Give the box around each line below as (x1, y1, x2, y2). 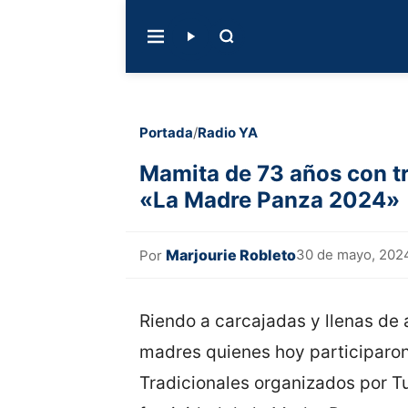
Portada (139, 124, 193, 141)
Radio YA (198, 124, 258, 141)
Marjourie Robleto (166, 245, 296, 264)
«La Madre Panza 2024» (139, 187, 400, 213)
